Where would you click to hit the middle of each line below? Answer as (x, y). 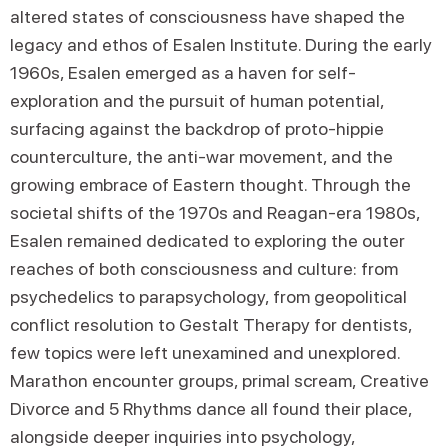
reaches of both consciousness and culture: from (204, 268)
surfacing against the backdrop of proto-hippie (197, 128)
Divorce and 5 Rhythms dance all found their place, (211, 408)
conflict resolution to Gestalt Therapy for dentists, (211, 324)
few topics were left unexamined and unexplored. (205, 352)
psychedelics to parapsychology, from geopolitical (208, 296)
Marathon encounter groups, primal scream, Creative (219, 380)
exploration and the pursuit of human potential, (197, 100)
